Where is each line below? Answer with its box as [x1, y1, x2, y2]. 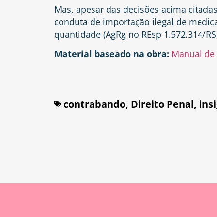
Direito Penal [131, 97, 194, 110]
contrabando [63, 97, 125, 110]
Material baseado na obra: [54, 48, 171, 60]
